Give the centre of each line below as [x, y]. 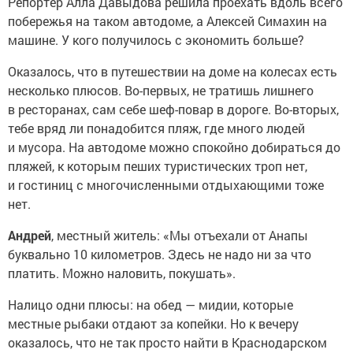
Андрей [30, 235]
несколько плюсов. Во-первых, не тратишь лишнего [161, 90]
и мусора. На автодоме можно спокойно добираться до [174, 147]
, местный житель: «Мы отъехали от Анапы [180, 235]
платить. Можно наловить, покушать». [122, 273]
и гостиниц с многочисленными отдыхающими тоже [166, 185]
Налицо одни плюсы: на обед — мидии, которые [150, 305]
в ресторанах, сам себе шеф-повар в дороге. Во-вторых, [173, 109]
